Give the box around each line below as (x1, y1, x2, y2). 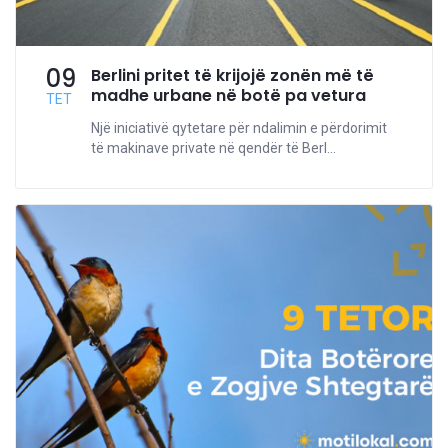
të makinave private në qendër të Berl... (91, 140, 336, 157)
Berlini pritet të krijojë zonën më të (91, 64, 374, 88)
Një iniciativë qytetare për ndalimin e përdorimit (91, 120, 387, 137)
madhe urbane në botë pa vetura (91, 84, 366, 108)
